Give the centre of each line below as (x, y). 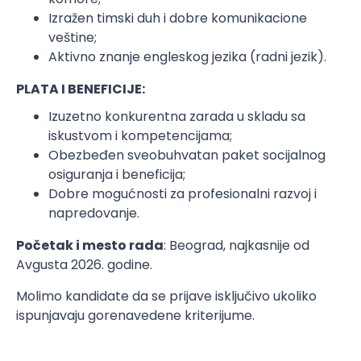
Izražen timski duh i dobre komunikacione (178, 18)
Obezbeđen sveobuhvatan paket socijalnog (187, 155)
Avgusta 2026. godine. (84, 265)
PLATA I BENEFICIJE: (81, 89)
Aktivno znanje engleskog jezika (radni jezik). (187, 57)
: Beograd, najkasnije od (237, 245)
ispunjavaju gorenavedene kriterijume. (135, 315)
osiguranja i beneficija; (117, 174)
